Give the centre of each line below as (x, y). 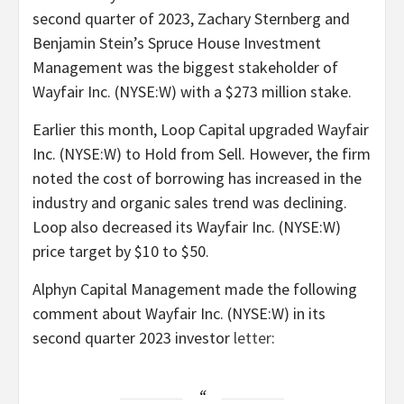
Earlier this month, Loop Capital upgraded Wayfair (201, 129)
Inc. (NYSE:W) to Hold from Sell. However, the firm (202, 153)
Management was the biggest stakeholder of (185, 67)
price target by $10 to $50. (121, 251)
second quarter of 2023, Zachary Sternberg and (191, 18)
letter (252, 337)
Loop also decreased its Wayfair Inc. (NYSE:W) (187, 226)
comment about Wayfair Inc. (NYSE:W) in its (179, 313)
